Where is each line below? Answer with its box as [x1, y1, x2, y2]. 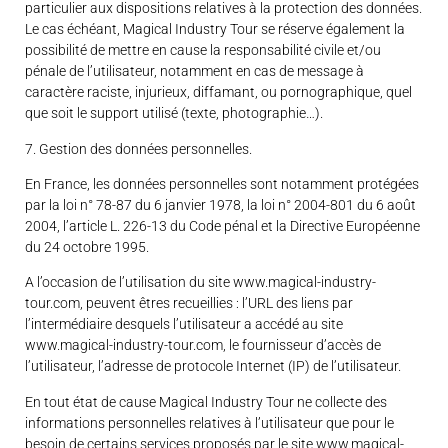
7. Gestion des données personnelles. [25, 140, 252, 157]
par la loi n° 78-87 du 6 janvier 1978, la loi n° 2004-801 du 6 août [25, 196, 416, 213]
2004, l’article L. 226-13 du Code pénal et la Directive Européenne [25, 217, 420, 234]
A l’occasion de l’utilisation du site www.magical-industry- [25, 274, 376, 291]
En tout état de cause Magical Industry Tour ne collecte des [25, 393, 387, 410]
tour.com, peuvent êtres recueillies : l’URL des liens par [25, 295, 353, 312]
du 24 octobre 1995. [25, 238, 149, 255]
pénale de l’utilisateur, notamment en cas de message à [25, 63, 364, 80]
